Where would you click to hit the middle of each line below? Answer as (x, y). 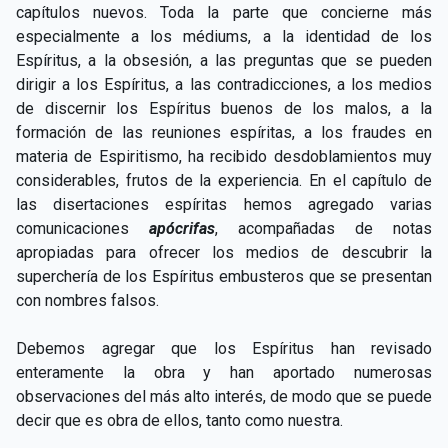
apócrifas (182, 228)
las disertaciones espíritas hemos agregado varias (224, 204)
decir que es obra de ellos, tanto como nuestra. (179, 420)
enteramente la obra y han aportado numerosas (224, 372)
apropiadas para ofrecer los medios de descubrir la (224, 252)
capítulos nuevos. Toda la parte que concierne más (224, 12)
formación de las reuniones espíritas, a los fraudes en (224, 132)
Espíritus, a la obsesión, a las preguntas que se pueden (224, 60)
